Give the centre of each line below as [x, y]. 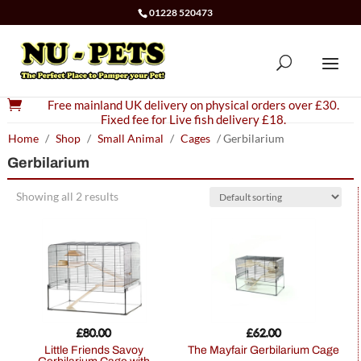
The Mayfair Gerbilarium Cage [267, 351]
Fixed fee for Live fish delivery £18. [193, 120]
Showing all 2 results [67, 197]
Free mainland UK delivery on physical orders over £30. [193, 105]
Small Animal [130, 139]
